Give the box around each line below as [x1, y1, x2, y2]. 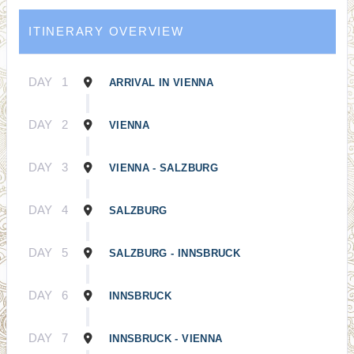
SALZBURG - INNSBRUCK [109, 247, 240, 259]
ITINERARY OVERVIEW [28, 24, 184, 38]
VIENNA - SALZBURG [109, 162, 218, 174]
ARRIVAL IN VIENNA [109, 77, 213, 88]
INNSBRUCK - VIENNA [109, 333, 223, 345]
